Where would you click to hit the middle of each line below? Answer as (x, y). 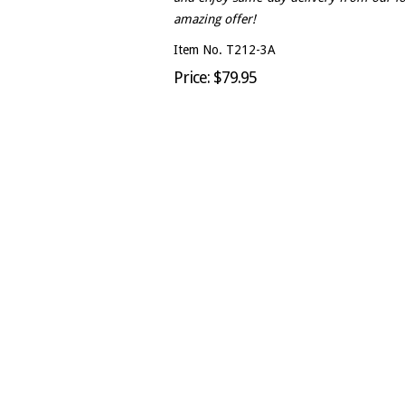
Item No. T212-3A (225, 50)
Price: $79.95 (215, 77)
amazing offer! (215, 19)
